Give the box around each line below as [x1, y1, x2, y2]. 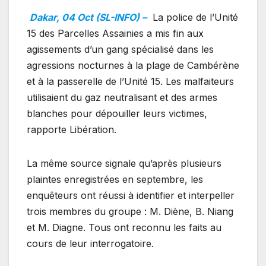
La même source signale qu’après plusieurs [27, 157, 221, 169]
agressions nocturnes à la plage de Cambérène [27, 59, 239, 71]
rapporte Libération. [27, 123, 119, 135]
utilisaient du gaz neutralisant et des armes [27, 91, 217, 103]
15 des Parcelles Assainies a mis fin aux [27, 27, 204, 39]
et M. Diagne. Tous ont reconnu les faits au [27, 221, 221, 233]
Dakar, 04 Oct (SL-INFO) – [30, 11, 147, 23]
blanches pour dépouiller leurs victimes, [27, 107, 207, 119]
